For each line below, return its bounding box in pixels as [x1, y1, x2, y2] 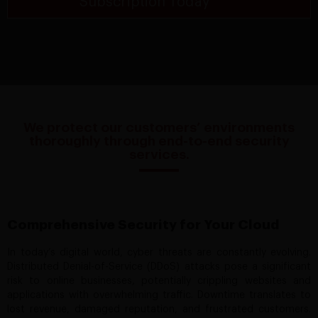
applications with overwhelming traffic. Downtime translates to [7, 290, 311, 301]
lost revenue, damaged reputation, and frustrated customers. [7, 305, 311, 315]
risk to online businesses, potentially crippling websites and [7, 276, 311, 287]
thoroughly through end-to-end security [28, 134, 290, 148]
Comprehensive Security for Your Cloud [7, 218, 279, 232]
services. [128, 148, 190, 162]
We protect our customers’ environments [23, 121, 295, 135]
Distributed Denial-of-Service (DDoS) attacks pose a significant [7, 262, 311, 273]
